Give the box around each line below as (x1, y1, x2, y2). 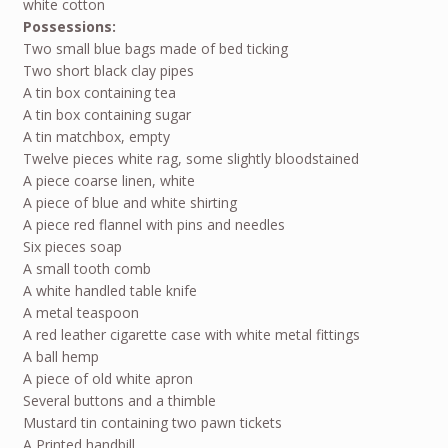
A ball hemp (22, 347, 99, 367)
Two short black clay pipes (22, 61, 194, 81)
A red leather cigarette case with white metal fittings (22, 325, 360, 345)
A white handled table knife (22, 281, 197, 301)
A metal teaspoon (22, 303, 139, 323)
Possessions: (22, 17, 116, 37)
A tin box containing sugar (22, 105, 191, 125)
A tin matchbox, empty (22, 127, 170, 147)
